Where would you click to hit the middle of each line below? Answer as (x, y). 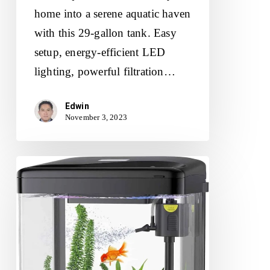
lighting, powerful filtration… (105, 71)
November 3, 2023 (96, 117)
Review (33, 242)
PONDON (40, 165)
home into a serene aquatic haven (112, 14)
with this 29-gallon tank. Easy (105, 33)
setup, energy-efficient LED (100, 52)
